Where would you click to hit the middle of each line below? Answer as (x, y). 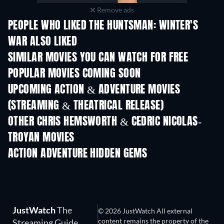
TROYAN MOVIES (41, 138)
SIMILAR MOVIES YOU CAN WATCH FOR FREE (98, 58)
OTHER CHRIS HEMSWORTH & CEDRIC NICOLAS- (105, 122)
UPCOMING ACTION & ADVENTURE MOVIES (94, 90)
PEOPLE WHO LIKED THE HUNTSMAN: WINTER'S (103, 26)
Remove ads (114, 10)
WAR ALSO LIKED (43, 42)
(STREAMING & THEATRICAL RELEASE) (86, 106)
